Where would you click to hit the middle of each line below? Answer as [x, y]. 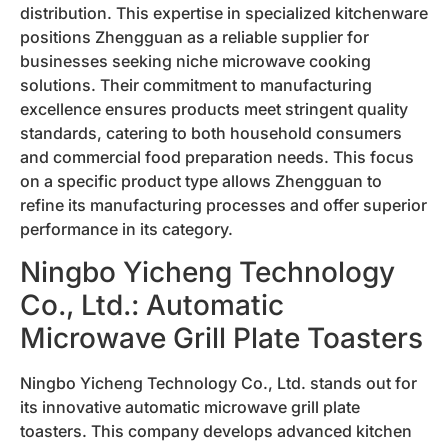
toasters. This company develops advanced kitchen [216, 430]
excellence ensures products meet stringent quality [214, 109]
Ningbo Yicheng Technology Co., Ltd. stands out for [218, 382]
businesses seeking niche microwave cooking [195, 61]
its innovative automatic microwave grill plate [190, 406]
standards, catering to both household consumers [211, 133]
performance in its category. [126, 229]
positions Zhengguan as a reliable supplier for [194, 37]
